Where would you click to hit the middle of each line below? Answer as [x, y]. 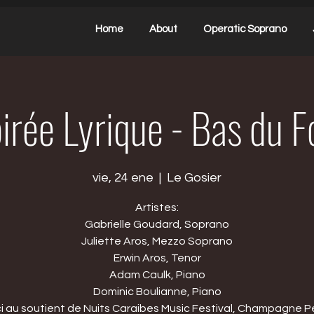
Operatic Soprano [245, 29]
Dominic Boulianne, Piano [157, 292]
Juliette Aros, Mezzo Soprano [157, 241]
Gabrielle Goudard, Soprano [157, 224]
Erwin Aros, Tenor [157, 258]
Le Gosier [194, 178]
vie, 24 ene [123, 178]
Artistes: [157, 207]
